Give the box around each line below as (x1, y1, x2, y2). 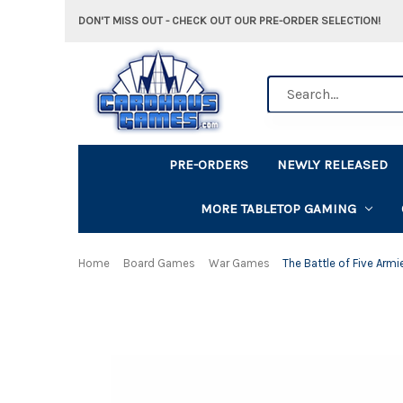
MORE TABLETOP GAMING (200, 200, 356, 217)
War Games (208, 255, 270, 270)
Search (267, 76, 309, 93)
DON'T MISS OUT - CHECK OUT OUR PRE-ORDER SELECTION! (78, 13, 381, 27)
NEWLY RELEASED (277, 156, 389, 173)
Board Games (122, 255, 195, 270)
